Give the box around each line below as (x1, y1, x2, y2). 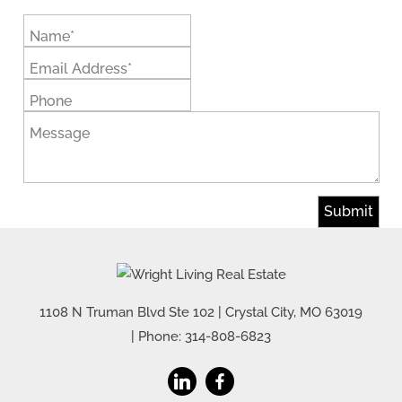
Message (29, 125, 90, 142)
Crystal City (225, 303, 293, 320)
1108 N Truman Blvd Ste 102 (39, 303, 214, 320)
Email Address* (29, 60, 132, 77)
